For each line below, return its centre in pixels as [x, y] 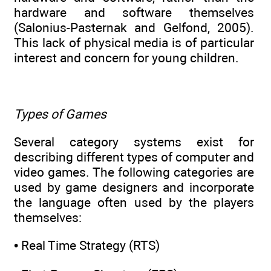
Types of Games [60, 114]
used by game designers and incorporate [134, 187]
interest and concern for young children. [126, 57]
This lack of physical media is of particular [134, 42]
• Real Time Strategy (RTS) [87, 246]
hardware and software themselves [134, 12]
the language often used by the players [134, 202]
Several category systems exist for [134, 142]
